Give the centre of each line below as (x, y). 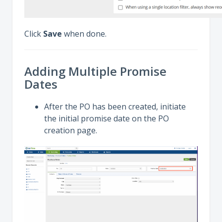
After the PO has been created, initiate (115, 107)
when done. (84, 34)
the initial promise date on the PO (107, 118)
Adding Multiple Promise (95, 71)
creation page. (71, 130)
